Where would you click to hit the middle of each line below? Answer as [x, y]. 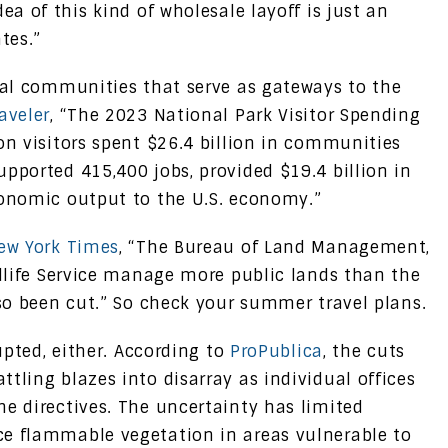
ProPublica [276, 351]
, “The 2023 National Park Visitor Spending [235, 115]
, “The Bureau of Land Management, [275, 247]
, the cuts [363, 351]
